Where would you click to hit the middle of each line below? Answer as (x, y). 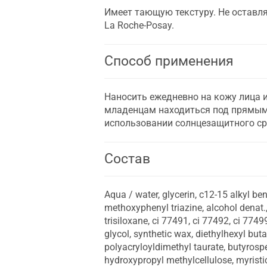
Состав (127, 159)
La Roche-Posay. (139, 25)
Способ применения (169, 61)
